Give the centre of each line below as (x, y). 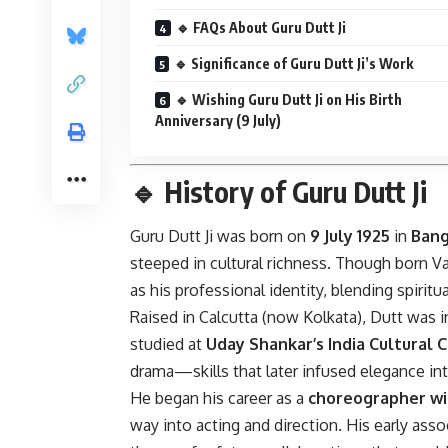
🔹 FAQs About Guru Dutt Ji (261, 27)
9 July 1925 (350, 236)
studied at (168, 344)
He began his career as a (219, 398)
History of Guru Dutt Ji (295, 191)
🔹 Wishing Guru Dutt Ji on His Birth (288, 99)
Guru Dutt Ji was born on (220, 236)
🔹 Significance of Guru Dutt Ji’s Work (293, 63)
